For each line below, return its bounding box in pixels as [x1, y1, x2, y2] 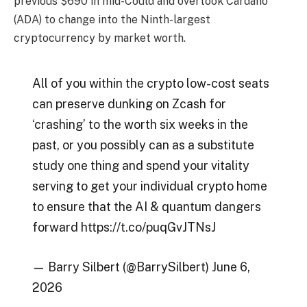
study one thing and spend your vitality [32, 158, 249, 173]
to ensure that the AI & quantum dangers [32, 199, 261, 214]
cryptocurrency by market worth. [14, 31, 186, 45]
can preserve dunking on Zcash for [32, 97, 226, 112]
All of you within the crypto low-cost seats [32, 76, 269, 91]
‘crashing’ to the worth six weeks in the [32, 117, 248, 132]
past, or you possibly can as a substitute [32, 138, 254, 153]
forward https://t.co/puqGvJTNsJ [32, 220, 216, 235]
